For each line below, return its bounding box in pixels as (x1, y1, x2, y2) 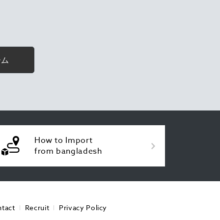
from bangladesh (34, 145, 102, 157)
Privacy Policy (59, 203, 108, 212)
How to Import (34, 135, 93, 146)
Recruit (25, 203, 50, 212)
